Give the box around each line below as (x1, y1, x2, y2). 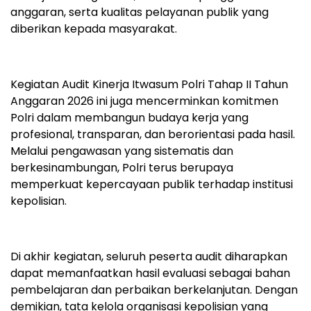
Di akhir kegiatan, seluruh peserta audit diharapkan (10, 248, 287, 264)
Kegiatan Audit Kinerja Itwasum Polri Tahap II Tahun (10, 76, 288, 92)
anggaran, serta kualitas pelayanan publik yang (10, 3, 269, 20)
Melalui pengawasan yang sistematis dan (10, 142, 233, 159)
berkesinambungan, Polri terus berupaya (10, 159, 233, 176)
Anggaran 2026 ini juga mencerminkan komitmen (10, 92, 278, 109)
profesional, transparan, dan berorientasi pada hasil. (10, 126, 295, 142)
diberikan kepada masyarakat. (10, 20, 177, 37)
